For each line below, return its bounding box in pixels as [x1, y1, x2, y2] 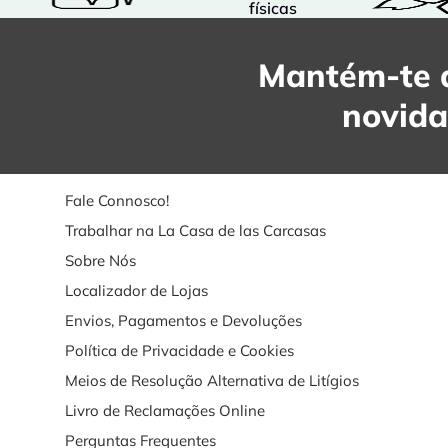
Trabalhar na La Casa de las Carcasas [64, 221, 326, 240]
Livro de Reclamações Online [64, 401, 265, 420]
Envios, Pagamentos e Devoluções [64, 311, 302, 330]
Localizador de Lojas [64, 281, 208, 300]
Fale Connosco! [64, 191, 169, 210]
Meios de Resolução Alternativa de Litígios [64, 371, 359, 390]
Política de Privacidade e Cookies [64, 341, 294, 360]
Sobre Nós [64, 251, 136, 270]
